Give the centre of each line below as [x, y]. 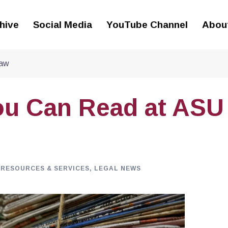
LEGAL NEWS [118, 168]
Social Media [62, 24]
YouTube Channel [147, 24]
